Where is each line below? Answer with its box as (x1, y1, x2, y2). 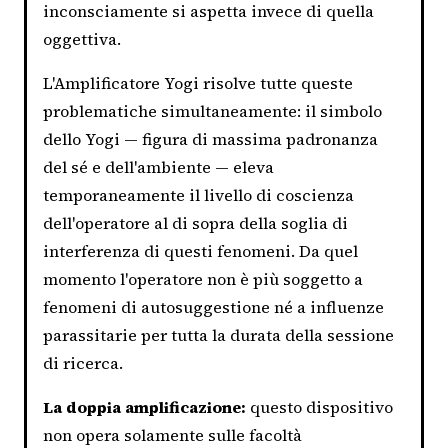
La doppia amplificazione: (43, 395, 246, 418)
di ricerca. (43, 351, 123, 374)
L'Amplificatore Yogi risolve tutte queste (43, 71, 353, 94)
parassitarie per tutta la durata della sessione (43, 323, 394, 346)
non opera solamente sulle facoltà (43, 423, 302, 446)
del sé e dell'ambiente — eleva (43, 155, 274, 178)
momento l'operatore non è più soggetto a (43, 267, 363, 290)
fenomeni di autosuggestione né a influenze (43, 295, 384, 318)
